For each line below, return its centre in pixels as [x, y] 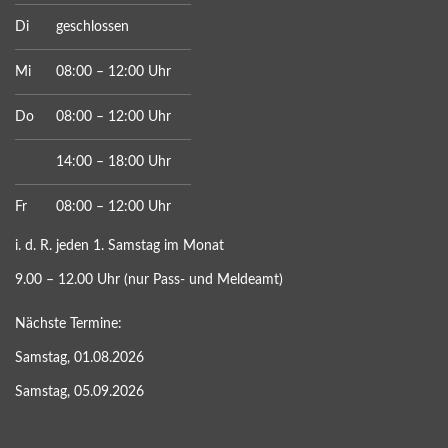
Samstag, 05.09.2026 [79, 392]
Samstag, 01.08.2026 [79, 358]
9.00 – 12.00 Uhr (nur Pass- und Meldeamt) [149, 280]
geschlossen [92, 27]
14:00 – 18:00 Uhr [113, 162]
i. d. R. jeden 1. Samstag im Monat [119, 246]
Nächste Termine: [68, 324]
